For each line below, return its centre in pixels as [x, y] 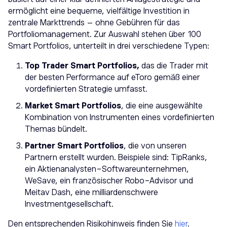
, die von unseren [155, 146]
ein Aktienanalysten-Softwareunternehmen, [107, 169]
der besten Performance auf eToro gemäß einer [112, 77]
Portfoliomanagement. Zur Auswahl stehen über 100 [105, 34]
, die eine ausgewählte [162, 106]
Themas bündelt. [56, 129]
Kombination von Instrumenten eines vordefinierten [120, 117]
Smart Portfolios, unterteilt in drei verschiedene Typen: [109, 46]
